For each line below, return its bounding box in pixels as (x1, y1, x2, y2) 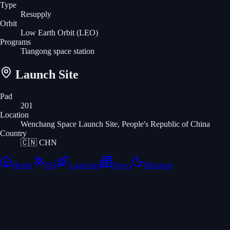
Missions (144, 160, 172, 169)
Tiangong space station (21, 46, 94, 55)
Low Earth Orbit (21, 28, 74, 37)
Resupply (21, 9, 51, 18)
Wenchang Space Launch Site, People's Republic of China (21, 119, 210, 128)
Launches (69, 160, 100, 169)
